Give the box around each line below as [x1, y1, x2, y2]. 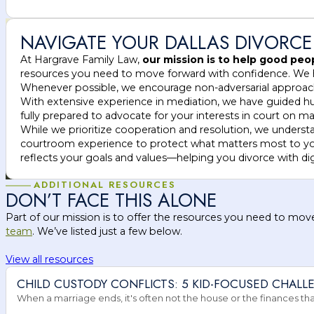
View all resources [6, 252, 93, 266]
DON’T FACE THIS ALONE [6, 186, 217, 214]
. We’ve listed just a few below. [32, 224, 182, 238]
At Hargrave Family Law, [20, 53, 142, 66]
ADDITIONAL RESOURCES [33, 177, 176, 191]
